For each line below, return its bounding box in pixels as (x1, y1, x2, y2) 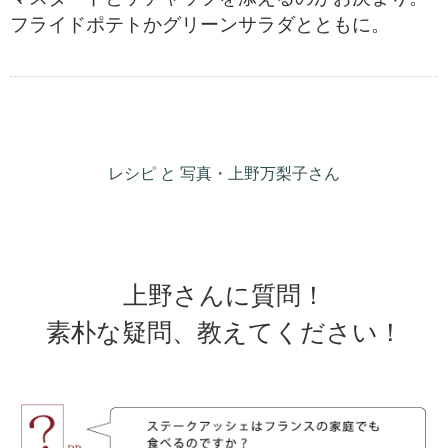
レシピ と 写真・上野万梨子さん (108, 163, 340, 183)
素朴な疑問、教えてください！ (45, 316, 403, 347)
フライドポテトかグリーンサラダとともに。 (10, 12, 390, 35)
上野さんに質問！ (122, 279, 326, 310)
